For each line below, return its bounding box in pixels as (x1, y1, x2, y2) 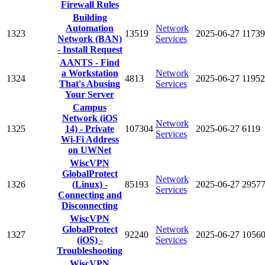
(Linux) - (72, 179, 108, 189)
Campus (73, 102, 106, 112)
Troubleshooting (57, 245, 122, 256)
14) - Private (65, 123, 114, 134)
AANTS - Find (60, 57, 119, 67)
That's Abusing (59, 78, 120, 89)
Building (72, 12, 107, 22)
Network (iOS (62, 112, 118, 123)
